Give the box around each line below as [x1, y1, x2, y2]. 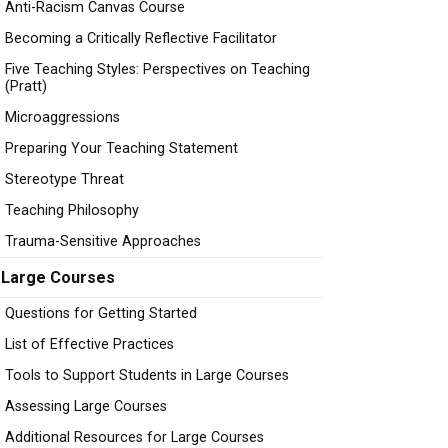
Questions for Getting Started [5, 305, 197, 322]
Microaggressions [5, 109, 120, 126]
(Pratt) [5, 78, 47, 95]
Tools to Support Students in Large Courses [5, 367, 289, 384]
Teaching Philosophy [5, 202, 139, 219]
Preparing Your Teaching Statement [5, 140, 238, 157]
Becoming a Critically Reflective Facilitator [5, 30, 277, 47]
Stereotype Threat [5, 171, 124, 188]
